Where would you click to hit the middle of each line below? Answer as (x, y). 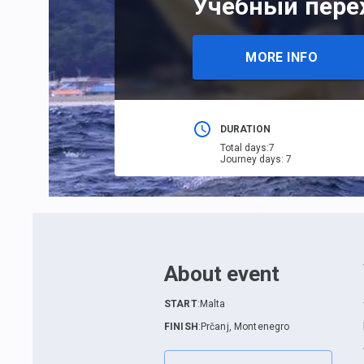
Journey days (250, 160)
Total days (243, 148)
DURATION (245, 130)
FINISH (181, 327)
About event (222, 274)
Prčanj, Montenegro (245, 327)
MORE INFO (282, 57)
